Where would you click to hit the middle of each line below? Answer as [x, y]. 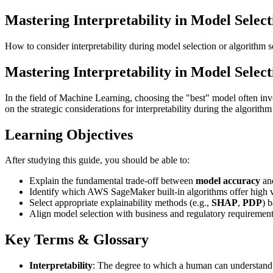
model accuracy [228, 181]
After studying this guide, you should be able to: [97, 160]
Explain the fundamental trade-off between [112, 181]
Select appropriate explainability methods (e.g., [120, 203]
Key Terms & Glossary [77, 240]
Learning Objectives [69, 134]
